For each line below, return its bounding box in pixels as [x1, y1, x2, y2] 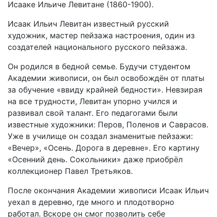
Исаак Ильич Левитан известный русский [8, 19, 169, 29]
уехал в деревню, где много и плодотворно [8, 197, 174, 207]
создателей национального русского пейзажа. [8, 42, 187, 52]
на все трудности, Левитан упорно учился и [8, 96, 177, 106]
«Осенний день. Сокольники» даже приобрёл [8, 155, 183, 164]
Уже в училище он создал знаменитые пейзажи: [8, 131, 193, 141]
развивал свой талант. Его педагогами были [8, 108, 178, 118]
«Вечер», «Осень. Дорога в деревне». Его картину [8, 143, 200, 153]
